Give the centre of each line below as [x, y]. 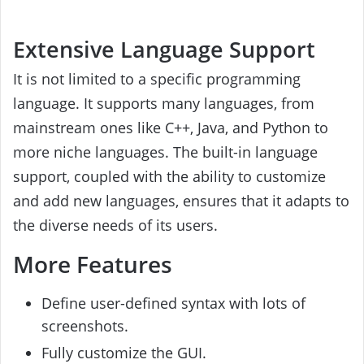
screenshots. [85, 325]
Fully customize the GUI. [124, 352]
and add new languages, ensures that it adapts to [181, 201]
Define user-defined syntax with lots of [173, 303]
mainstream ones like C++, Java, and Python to [171, 128]
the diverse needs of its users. [115, 225]
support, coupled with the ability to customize [169, 177]
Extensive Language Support [164, 49]
